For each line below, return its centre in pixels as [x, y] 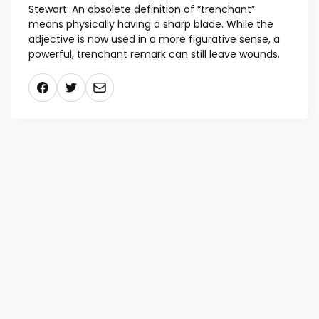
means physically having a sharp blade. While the [151, 25]
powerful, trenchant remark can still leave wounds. [156, 54]
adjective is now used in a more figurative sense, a [154, 40]
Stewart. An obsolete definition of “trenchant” [142, 10]
